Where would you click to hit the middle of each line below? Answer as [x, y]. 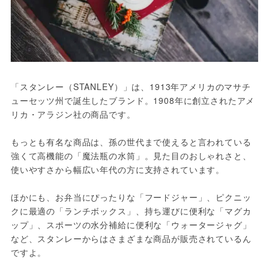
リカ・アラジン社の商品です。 [73, 114]
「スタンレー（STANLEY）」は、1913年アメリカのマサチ [131, 87]
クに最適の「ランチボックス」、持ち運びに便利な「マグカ [131, 211]
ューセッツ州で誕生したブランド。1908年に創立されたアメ [133, 101]
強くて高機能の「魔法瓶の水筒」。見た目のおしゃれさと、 [131, 156]
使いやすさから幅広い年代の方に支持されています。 [118, 170]
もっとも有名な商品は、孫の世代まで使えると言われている [131, 142]
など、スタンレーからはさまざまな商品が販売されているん [131, 239]
